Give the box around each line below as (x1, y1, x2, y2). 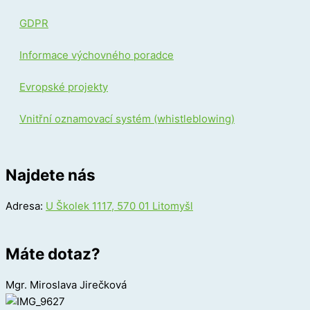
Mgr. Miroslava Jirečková (6, 278, 127, 292)
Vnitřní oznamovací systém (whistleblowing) (19, 112, 235, 126)
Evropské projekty (19, 80, 108, 94)
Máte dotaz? (6, 244, 100, 264)
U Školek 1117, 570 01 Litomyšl (46, 199, 193, 212)
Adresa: (6, 199, 46, 212)
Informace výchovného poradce (19, 48, 174, 62)
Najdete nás (6, 165, 95, 185)
